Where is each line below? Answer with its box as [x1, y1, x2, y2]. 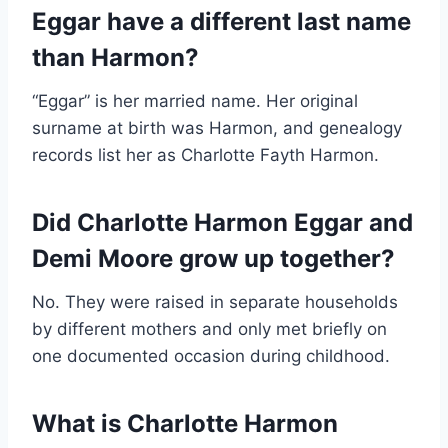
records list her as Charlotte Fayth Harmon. [32, 145, 379, 166]
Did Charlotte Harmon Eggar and [32, 208, 413, 238]
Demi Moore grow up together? [32, 244, 395, 274]
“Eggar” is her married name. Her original [32, 91, 358, 112]
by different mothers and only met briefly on [32, 319, 387, 340]
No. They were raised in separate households [32, 292, 398, 313]
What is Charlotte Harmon [32, 409, 338, 439]
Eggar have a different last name [32, 7, 411, 37]
